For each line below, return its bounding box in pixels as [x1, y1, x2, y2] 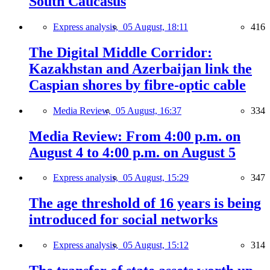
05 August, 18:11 [123, 21, 188, 32]
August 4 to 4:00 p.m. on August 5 [29, 144, 236, 160]
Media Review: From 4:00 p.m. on [29, 128, 240, 144]
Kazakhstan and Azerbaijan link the [29, 60, 252, 77]
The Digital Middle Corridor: [29, 44, 212, 60]
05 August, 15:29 [123, 172, 189, 183]
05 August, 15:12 [123, 240, 189, 251]
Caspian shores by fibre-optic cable [29, 77, 246, 93]
